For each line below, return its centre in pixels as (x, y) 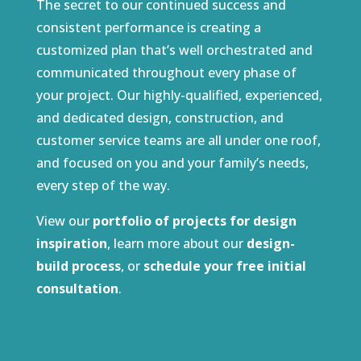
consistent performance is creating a (148, 28)
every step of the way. (103, 186)
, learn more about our (176, 244)
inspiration (71, 244)
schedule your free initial (224, 266)
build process (78, 266)
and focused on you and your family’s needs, (172, 163)
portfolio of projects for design (194, 221)
